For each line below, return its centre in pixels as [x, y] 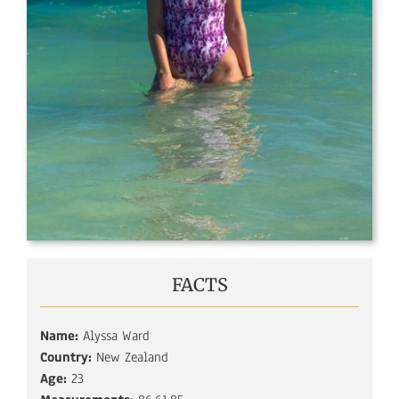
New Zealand [130, 357]
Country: [65, 357]
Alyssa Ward [114, 335]
